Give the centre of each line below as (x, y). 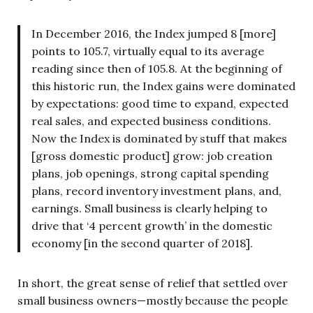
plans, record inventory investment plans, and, (156, 190)
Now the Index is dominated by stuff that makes (159, 138)
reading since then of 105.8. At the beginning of (157, 68)
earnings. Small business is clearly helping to (150, 208)
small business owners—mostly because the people (153, 300)
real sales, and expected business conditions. (151, 121)
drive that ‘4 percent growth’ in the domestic (152, 225)
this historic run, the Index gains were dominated (163, 86)
